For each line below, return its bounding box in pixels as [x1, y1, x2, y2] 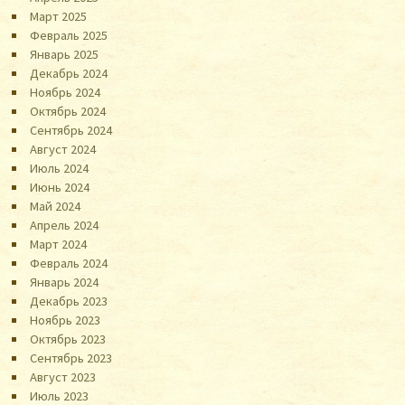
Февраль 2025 [30, 26, 108, 43]
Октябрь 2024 [30, 102, 107, 119]
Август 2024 [30, 140, 97, 157]
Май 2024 [30, 197, 81, 214]
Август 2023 [30, 368, 97, 385]
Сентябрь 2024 [30, 121, 113, 138]
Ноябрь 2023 [30, 311, 101, 328]
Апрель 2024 [30, 216, 99, 233]
